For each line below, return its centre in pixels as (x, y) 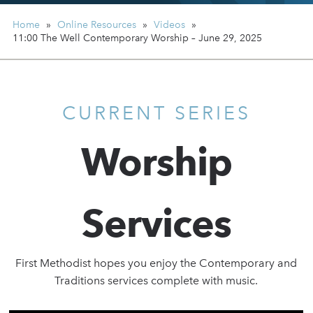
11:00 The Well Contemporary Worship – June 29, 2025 (138, 38)
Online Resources (97, 25)
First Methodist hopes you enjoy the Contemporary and (156, 263)
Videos (170, 25)
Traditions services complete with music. (156, 281)
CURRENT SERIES (156, 113)
